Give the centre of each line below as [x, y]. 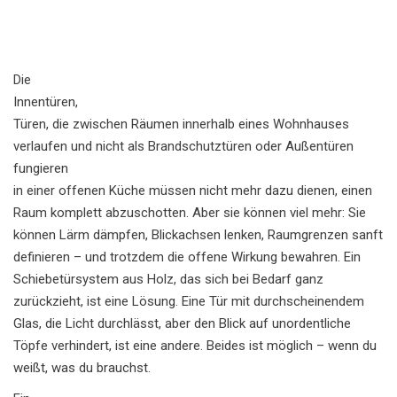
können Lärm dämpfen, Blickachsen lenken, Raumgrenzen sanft [198, 235]
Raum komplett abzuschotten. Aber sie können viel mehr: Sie [190, 213]
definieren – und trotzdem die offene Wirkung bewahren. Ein [187, 257]
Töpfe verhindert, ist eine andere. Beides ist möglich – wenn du [195, 346]
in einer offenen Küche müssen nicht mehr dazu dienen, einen [193, 191]
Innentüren [44, 102]
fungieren [41, 168]
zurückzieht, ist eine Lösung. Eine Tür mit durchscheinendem [189, 301]
